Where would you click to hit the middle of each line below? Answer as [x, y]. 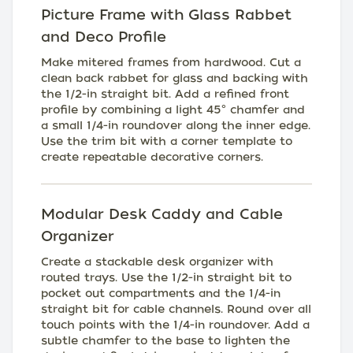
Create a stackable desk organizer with [157, 261]
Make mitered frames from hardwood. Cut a [171, 62]
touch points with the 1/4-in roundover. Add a [175, 324]
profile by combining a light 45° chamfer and [173, 109]
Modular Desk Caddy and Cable [162, 214]
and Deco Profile [104, 36]
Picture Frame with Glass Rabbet [166, 14]
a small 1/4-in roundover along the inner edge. [176, 125]
